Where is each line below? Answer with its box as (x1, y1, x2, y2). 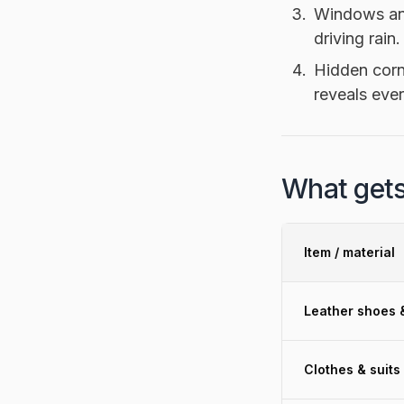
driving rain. (314, 28, 400, 48)
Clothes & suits (304, 361, 400, 377)
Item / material (304, 243, 395, 260)
